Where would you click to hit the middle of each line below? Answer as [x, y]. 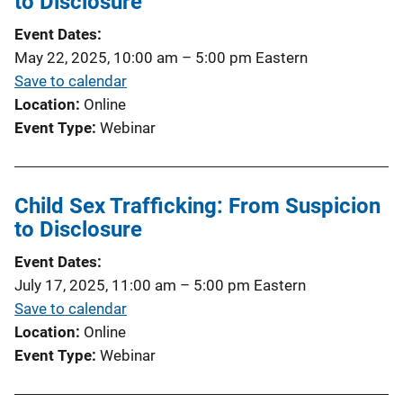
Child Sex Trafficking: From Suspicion [197, 206]
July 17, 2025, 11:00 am [95, 285]
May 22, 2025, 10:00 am [96, 57]
